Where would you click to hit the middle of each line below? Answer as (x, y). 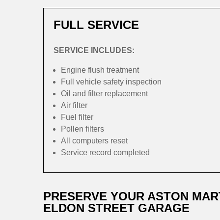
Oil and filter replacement (104, 94)
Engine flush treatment (100, 70)
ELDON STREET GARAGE (116, 208)
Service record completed (105, 152)
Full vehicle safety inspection (111, 82)
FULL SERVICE (96, 25)
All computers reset (94, 141)
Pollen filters (82, 129)
